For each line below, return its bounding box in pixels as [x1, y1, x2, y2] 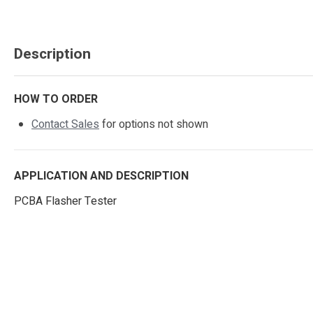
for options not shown [99, 116, 208, 133]
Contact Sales [31, 116, 99, 133]
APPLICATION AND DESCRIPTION [14, 168, 189, 185]
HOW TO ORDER [14, 91, 98, 108]
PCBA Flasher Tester [14, 193, 117, 210]
